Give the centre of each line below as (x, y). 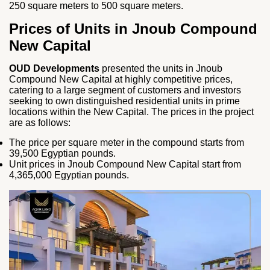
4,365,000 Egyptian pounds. (69, 175)
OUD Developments (54, 68)
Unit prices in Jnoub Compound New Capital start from (125, 164)
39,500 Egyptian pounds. (62, 153)
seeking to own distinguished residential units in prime (124, 101)
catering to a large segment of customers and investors (125, 90)
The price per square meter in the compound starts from (127, 143)
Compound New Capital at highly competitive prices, (121, 79)
